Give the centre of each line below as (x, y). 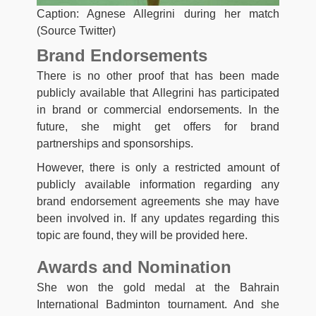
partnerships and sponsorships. (115, 143)
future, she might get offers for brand (158, 126)
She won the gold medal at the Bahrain (158, 287)
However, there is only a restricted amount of (158, 167)
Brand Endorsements (122, 55)
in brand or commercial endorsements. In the (158, 109)
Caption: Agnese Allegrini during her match (158, 13)
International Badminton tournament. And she (158, 304)
